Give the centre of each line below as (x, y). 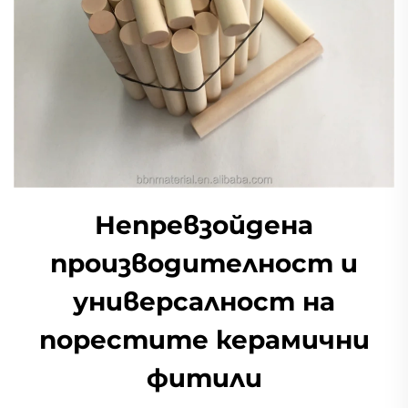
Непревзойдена (204, 224)
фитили (204, 377)
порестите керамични (204, 339)
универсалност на (204, 301)
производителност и (204, 263)
